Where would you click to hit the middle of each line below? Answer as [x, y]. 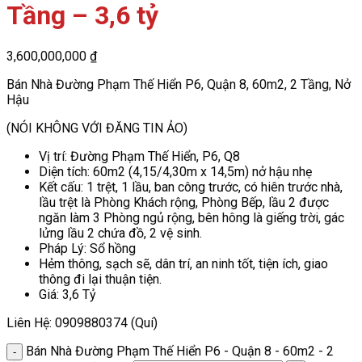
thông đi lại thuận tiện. [100, 279]
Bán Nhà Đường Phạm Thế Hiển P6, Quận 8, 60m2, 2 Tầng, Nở [179, 84]
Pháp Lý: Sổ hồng [87, 248]
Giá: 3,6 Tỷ [67, 294]
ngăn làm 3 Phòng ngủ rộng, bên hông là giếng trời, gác [192, 217]
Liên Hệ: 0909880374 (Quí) [82, 322]
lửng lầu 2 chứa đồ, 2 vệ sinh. [120, 233]
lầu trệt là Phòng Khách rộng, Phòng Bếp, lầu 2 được [184, 202]
